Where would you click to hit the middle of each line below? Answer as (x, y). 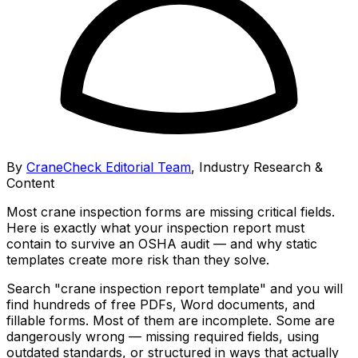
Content (30, 183)
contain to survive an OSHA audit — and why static (162, 243)
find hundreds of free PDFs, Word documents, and (161, 304)
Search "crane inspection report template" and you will (175, 288)
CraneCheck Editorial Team (109, 167)
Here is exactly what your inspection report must (155, 227)
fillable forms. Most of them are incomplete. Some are (171, 320)
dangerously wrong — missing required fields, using (163, 336)
